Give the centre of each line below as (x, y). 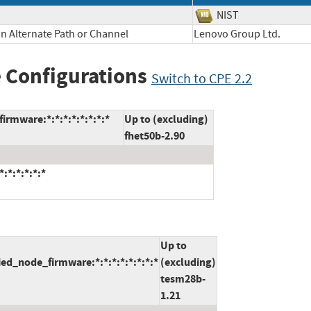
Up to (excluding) (166, 119)
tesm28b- (183, 279)
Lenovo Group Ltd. (247, 34)
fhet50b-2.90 (154, 136)
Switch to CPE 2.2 (202, 78)
